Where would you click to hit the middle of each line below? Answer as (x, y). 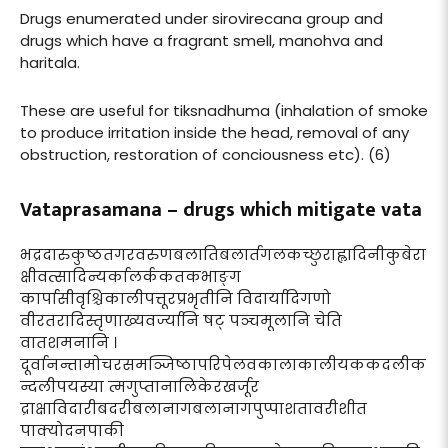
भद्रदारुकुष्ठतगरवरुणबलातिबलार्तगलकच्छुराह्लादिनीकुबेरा (223, 254)
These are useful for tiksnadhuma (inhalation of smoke (224, 110)
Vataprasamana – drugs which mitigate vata (221, 209)
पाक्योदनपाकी (72, 430)
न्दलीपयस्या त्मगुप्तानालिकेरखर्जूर (139, 386)
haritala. (50, 62)
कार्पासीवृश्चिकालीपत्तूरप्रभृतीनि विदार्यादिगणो (175, 298)
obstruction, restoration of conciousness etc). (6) (205, 154)
